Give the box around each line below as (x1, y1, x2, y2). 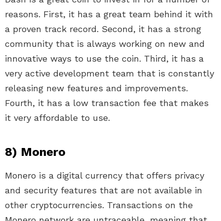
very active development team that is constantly (5, 68, 214, 79)
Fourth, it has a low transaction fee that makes (5, 98, 209, 109)
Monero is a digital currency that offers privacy (5, 170, 204, 181)
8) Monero (5, 145, 66, 159)
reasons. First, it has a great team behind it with (5, 9, 213, 20)
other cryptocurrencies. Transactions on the (5, 200, 193, 211)
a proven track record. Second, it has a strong (5, 24, 201, 35)
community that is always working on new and (5, 38, 205, 49)
